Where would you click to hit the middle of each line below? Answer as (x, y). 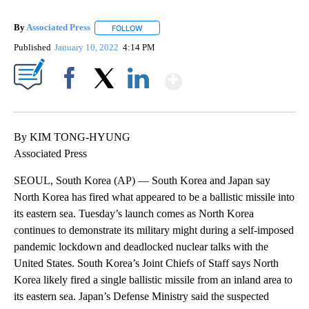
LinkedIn (138, 101)
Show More (236, 76)
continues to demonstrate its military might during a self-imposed (154, 230)
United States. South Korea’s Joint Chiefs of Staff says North (146, 263)
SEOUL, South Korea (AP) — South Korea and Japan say (142, 180)
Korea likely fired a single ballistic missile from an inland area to (153, 279)
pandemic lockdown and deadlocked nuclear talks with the (141, 246)
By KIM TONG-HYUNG (72, 137)
